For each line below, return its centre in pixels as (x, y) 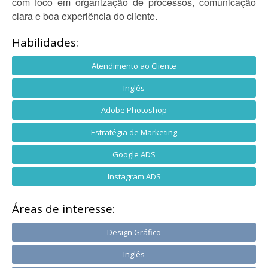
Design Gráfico (134, 232)
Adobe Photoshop (134, 110)
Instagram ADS (134, 176)
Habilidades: (45, 42)
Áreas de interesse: (63, 209)
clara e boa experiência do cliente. (85, 16)
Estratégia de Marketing (134, 132)
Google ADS (134, 154)
